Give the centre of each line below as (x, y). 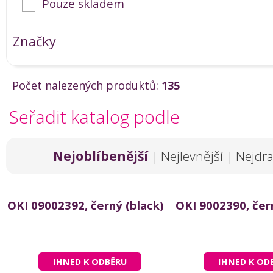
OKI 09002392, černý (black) (85, 205)
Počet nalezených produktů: (87, 86)
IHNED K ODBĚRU (90, 262)
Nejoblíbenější (100, 156)
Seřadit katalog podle (94, 117)
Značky (34, 41)
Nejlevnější (192, 156)
